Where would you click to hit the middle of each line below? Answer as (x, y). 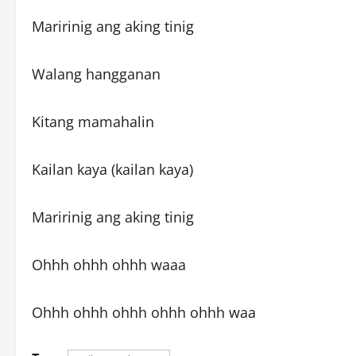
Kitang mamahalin (93, 121)
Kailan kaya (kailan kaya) (112, 169)
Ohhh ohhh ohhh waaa (109, 264)
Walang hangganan (96, 74)
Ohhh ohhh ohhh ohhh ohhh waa (144, 312)
